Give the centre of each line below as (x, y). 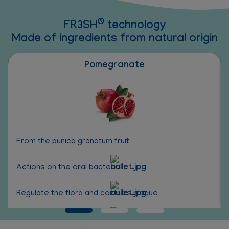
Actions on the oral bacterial (69, 168)
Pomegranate (114, 66)
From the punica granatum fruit (73, 142)
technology (135, 27)
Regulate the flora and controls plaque (88, 194)
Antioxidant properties (58, 220)
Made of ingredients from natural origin (114, 40)
